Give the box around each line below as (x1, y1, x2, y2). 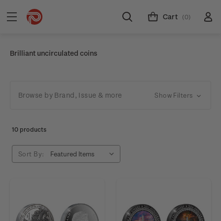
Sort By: (18, 150, 44, 157)
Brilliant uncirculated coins (10, 49, 97, 57)
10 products (12, 126, 46, 133)
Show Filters (154, 91, 195, 99)
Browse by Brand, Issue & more (18, 91, 122, 99)
